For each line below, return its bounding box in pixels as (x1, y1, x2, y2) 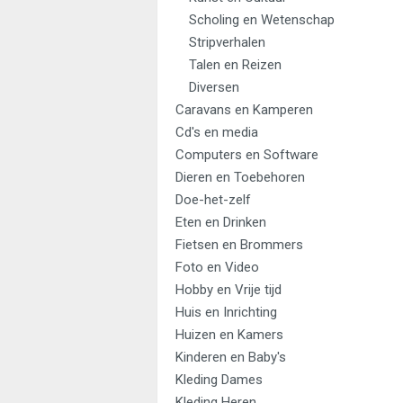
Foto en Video (175, 259, 259, 275)
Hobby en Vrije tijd (175, 282, 282, 298)
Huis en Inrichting (175, 304, 277, 320)
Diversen (189, 79, 239, 95)
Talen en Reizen (189, 57, 282, 73)
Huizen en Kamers (175, 327, 283, 343)
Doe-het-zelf (175, 192, 251, 208)
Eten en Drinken (175, 214, 266, 230)
